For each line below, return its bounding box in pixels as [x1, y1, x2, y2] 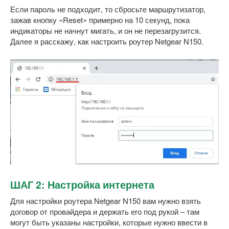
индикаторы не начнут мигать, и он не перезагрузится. [10, 25, 201, 36]
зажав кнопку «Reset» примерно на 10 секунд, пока [10, 14, 190, 25]
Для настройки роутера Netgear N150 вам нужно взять [10, 195, 201, 206]
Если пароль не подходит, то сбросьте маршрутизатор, [10, 3, 205, 14]
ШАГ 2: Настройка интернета [10, 177, 154, 192]
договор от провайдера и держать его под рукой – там [10, 205, 199, 217]
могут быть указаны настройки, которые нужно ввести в [10, 216, 208, 227]
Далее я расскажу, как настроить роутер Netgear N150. [10, 35, 203, 47]
